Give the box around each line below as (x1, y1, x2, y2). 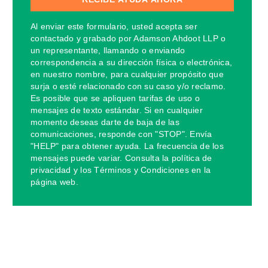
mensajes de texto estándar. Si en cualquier (31, 105, 203, 115)
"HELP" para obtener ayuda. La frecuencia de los (31, 141, 224, 151)
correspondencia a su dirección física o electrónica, (31, 57, 232, 67)
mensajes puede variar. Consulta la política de (31, 153, 212, 163)
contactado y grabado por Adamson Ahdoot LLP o (31, 33, 226, 43)
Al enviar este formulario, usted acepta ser (31, 21, 197, 31)
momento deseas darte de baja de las (31, 117, 179, 127)
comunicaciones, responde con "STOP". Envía (31, 129, 212, 139)
